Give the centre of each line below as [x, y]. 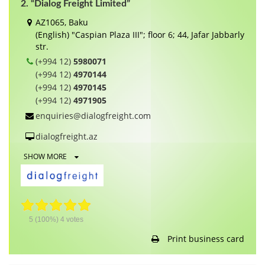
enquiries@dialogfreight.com [93, 115]
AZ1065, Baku [62, 22]
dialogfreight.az [67, 136]
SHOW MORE [46, 156]
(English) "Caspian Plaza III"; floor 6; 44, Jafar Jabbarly [140, 34]
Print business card [205, 238]
